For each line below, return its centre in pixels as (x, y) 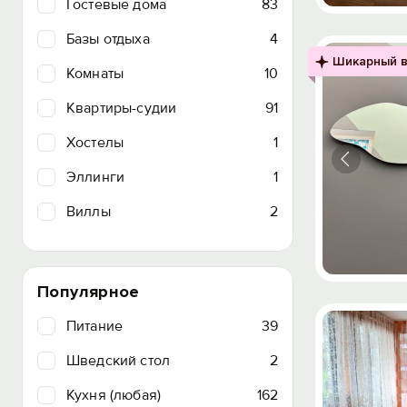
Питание (95, 326)
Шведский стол (119, 361)
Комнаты (95, 74)
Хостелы (95, 143)
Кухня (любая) (114, 395)
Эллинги (96, 177)
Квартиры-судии (122, 108)
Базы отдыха (108, 39)
